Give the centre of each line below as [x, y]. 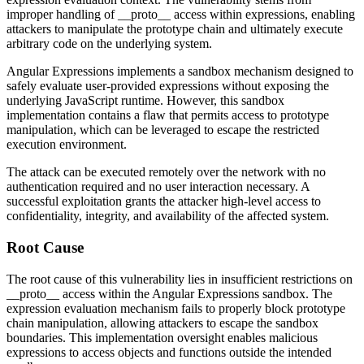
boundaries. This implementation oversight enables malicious [162, 337]
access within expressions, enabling [263, 15]
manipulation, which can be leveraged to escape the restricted [163, 130]
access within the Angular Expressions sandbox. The [196, 293]
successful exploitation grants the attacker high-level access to [164, 201]
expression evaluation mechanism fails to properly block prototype [176, 308]
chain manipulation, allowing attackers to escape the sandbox [162, 323]
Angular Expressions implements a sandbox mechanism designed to [180, 71]
